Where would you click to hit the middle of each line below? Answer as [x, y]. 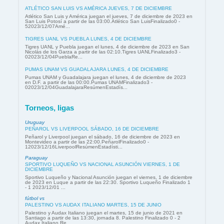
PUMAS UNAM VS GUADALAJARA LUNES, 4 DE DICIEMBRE [97, 69]
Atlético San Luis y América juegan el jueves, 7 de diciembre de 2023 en [109, 16]
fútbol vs [35, 198]
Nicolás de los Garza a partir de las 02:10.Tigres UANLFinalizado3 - [103, 51]
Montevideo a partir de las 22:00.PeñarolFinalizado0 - [87, 142]
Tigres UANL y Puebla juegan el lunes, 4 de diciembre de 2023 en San [107, 46]
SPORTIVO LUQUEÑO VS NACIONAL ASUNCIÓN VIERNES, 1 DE [102, 164]
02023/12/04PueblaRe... [54, 56]
